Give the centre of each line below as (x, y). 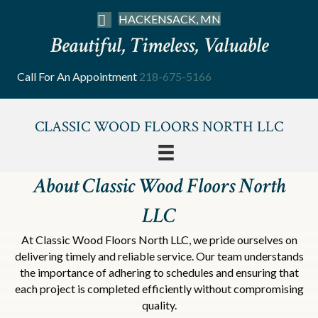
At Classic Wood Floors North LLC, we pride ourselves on (159, 240)
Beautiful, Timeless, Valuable (159, 45)
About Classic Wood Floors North (159, 187)
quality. (159, 305)
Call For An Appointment (78, 76)
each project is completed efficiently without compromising (159, 289)
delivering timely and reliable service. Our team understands (159, 256)
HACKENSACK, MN (170, 19)
